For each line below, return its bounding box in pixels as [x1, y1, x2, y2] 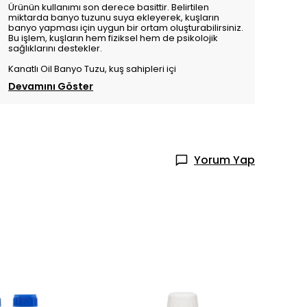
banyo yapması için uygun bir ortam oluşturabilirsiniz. [8, 21, 243, 35]
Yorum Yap [194, 152, 255, 169]
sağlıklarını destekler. [8, 42, 102, 56]
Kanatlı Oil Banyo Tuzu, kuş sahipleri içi [8, 62, 176, 76]
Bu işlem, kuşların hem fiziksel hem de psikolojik [8, 32, 218, 45]
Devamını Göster [8, 79, 93, 94]
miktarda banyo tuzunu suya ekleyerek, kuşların [8, 11, 219, 25]
